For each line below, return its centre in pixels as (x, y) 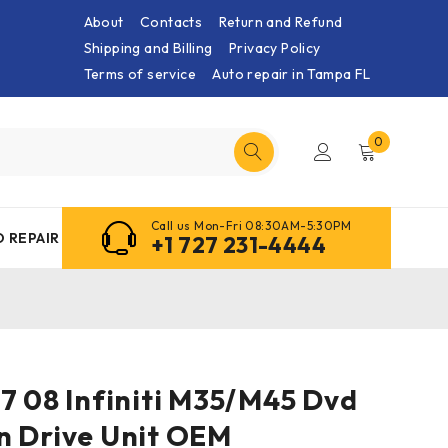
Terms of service (139, 74)
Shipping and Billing (148, 48)
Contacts (171, 22)
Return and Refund (280, 22)
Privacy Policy (274, 48)
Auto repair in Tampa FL (291, 74)
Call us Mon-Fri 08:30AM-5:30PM (251, 226)
